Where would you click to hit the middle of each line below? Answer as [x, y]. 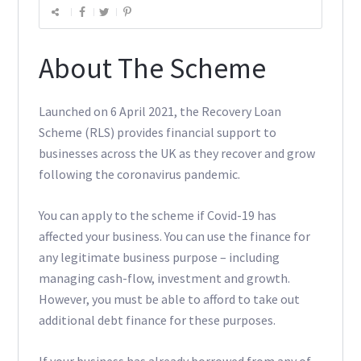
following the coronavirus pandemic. [139, 174]
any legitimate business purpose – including [159, 257]
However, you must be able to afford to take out [169, 299]
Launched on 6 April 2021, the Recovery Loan [160, 112]
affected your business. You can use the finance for [174, 237]
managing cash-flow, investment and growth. [164, 278]
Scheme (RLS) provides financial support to [157, 133]
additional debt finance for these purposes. [157, 320]
